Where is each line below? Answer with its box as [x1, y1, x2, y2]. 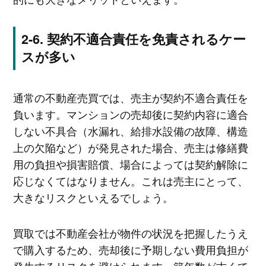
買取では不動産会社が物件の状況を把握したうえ [12, 224, 248, 240]
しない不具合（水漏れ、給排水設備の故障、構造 [12, 123, 248, 139]
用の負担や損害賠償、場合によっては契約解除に [12, 156, 248, 172]
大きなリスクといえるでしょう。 [12, 189, 173, 205]
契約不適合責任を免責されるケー [46, 30, 246, 49]
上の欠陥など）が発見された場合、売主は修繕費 [12, 140, 248, 156]
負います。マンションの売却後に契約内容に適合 [12, 106, 248, 122]
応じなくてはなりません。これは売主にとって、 [12, 173, 248, 189]
